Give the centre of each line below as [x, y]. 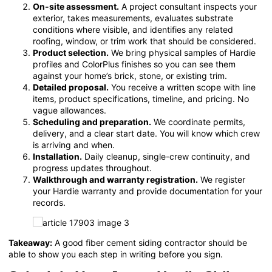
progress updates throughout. [92, 168]
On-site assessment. [76, 7]
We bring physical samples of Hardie [182, 53]
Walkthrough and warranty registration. [115, 180]
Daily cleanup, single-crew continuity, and [166, 157]
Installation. [57, 157]
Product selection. [71, 53]
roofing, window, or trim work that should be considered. [144, 41]
